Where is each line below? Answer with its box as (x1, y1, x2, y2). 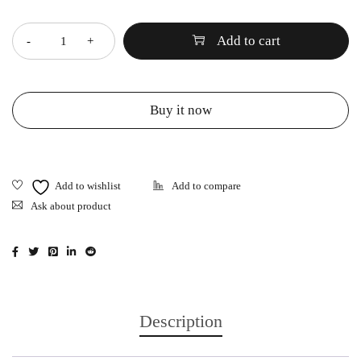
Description (139, 311, 222, 332)
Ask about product (31, 200, 111, 213)
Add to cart (216, 33, 280, 49)
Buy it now (149, 102, 212, 118)
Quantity (12, 4, 52, 17)
